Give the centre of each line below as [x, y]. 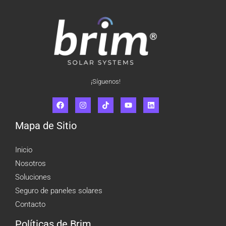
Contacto [30, 204]
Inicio [24, 150]
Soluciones [33, 177]
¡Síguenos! [105, 81]
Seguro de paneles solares [59, 190]
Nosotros [31, 163]
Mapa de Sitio [46, 125]
